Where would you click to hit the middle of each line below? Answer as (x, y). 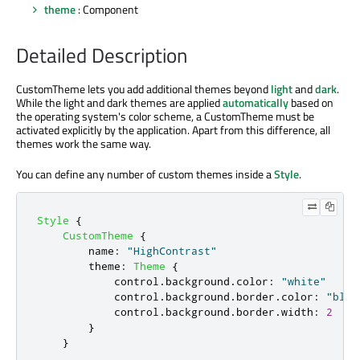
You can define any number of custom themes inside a (145, 174)
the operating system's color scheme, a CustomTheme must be (165, 116)
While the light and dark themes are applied (119, 102)
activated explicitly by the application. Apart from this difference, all (173, 129)
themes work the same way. (84, 143)
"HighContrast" (172, 250)
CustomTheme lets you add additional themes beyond (143, 88)
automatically (256, 102)
